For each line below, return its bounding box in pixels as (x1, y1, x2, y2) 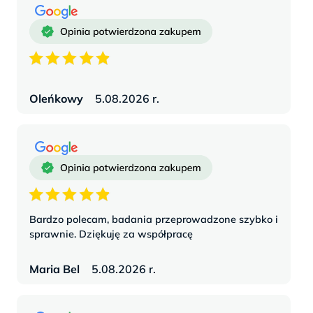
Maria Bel (29, 261, 80, 276)
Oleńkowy (29, 91, 83, 105)
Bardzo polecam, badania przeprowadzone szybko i (29, 212, 278, 226)
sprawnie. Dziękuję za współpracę (29, 227, 193, 240)
